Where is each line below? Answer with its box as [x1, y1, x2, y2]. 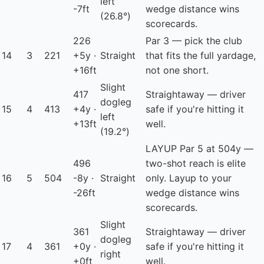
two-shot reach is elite [146, 157, 246, 170]
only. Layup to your [146, 172, 232, 184]
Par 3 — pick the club [146, 35, 242, 47]
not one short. [146, 64, 209, 77]
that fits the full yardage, [146, 49, 256, 62]
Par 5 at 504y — [177, 143, 253, 155]
